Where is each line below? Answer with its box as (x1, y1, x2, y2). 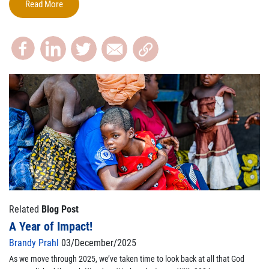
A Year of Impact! (9, 219, 92, 234)
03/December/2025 (59, 237, 136, 249)
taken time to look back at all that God (118, 253, 244, 264)
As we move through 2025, (9, 253, 99, 264)
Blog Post (41, 203, 79, 215)
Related (9, 203, 41, 215)
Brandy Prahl (9, 237, 59, 249)
